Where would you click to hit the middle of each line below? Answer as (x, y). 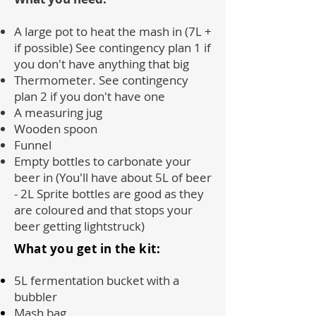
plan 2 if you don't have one (90, 96)
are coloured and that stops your (103, 210)
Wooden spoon (56, 129)
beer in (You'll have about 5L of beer (113, 177)
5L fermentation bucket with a (97, 280)
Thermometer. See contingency (101, 80)
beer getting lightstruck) (79, 226)
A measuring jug (58, 113)
